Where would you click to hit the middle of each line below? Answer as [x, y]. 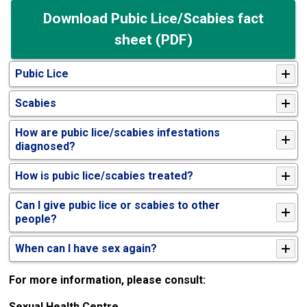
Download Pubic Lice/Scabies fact [153, 18]
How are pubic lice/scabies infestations [118, 132]
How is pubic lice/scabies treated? [105, 175]
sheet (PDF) [153, 39]
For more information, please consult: [108, 280]
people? [36, 219]
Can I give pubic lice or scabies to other [118, 205]
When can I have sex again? [86, 248]
